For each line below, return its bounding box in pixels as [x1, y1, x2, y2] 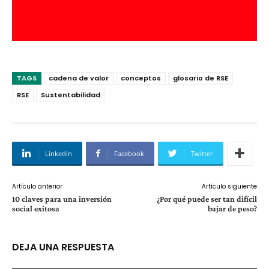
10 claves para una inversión [12, 193, 112, 204]
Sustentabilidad [41, 89, 100, 100]
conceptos [121, 73, 161, 83]
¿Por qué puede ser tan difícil [156, 193, 257, 204]
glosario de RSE [173, 73, 228, 83]
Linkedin [45, 148, 72, 158]
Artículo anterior [12, 181, 62, 191]
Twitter [191, 148, 213, 158]
